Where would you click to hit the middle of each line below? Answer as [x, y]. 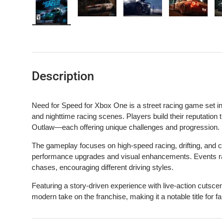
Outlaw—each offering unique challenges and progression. [126, 127]
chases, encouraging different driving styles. [103, 167]
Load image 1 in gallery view [97, 29]
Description [63, 76]
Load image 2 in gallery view [142, 29]
